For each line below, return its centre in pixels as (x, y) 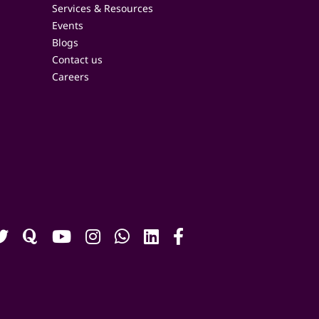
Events (68, 25)
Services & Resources (103, 8)
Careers (70, 77)
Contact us (77, 59)
